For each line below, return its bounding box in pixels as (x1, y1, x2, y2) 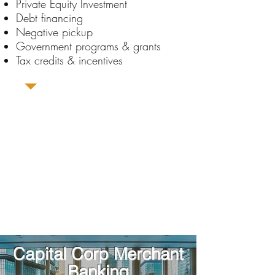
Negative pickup (16, 25, 93, 39)
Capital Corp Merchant (13, 244, 184, 264)
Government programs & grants (16, 39, 161, 53)
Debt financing (16, 10, 83, 25)
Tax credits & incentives (16, 53, 123, 68)
